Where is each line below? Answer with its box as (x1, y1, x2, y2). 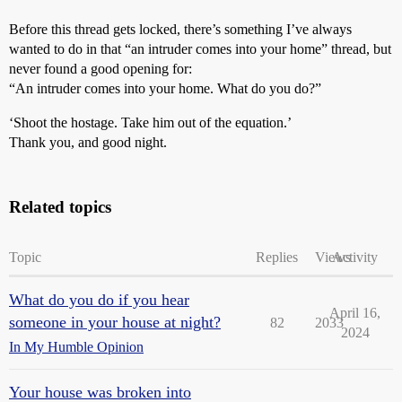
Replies (256, 249, 298, 265)
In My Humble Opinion (9, 339, 144, 354)
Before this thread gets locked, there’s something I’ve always (9, 22, 352, 37)
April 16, (329, 305, 380, 320)
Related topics (9, 197, 111, 216)
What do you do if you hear (9, 291, 189, 309)
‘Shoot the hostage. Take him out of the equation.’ (9, 115, 292, 130)
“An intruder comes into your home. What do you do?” (9, 81, 321, 96)
